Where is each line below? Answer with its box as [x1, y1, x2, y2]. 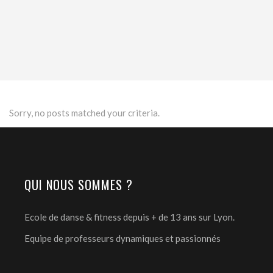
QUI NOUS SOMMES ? [24, 175, 133, 194]
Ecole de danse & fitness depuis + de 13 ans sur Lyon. [24, 211, 235, 222]
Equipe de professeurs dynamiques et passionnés [24, 233, 221, 244]
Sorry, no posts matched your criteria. [9, 107, 160, 118]
